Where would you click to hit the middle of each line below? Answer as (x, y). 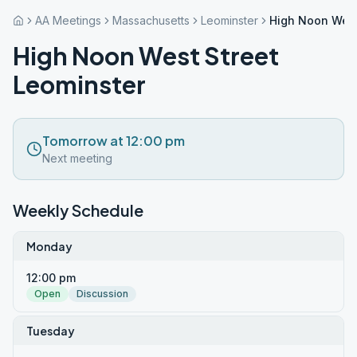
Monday (49, 246)
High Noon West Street (146, 56)
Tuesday (51, 331)
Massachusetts (151, 20)
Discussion (102, 294)
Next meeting (77, 158)
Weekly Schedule (78, 210)
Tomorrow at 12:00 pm (114, 141)
